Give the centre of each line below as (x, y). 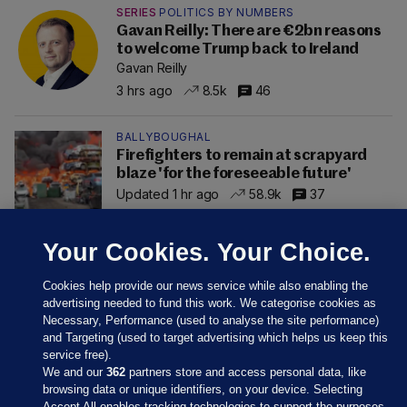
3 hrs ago (144, 90)
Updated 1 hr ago (168, 194)
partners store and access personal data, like (246, 372)
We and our (75, 372)
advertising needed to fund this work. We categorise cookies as (210, 303)
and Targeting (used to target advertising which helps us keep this (216, 338)
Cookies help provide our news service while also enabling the (206, 286)
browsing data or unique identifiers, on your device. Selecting (203, 389)
